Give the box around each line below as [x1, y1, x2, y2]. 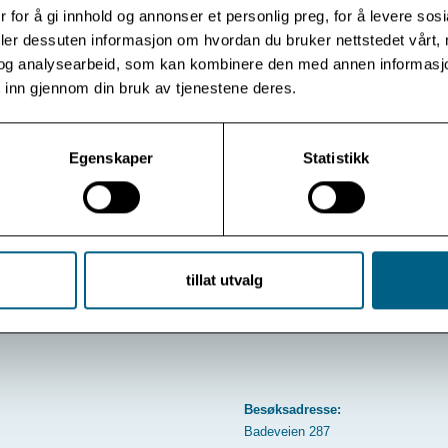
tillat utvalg [185, 271, 263, 289]
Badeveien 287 [244, 423, 330, 439]
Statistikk [303, 148, 369, 166]
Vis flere [76, 160, 162, 195]
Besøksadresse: [244, 401, 341, 417]
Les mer [184, 50, 264, 85]
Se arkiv [287, 160, 371, 195]
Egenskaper [69, 148, 153, 166]
